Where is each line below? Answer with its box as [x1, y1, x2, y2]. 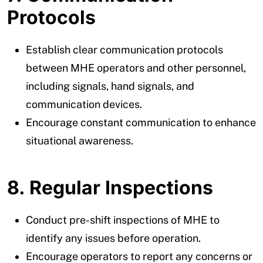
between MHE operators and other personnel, [26, 61, 246, 74]
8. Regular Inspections [7, 176, 213, 199]
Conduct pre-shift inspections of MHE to [26, 213, 220, 226]
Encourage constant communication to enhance [26, 116, 256, 129]
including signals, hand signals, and [26, 79, 194, 92]
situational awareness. [26, 134, 133, 147]
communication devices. [26, 97, 142, 110]
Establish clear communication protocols [26, 43, 223, 56]
